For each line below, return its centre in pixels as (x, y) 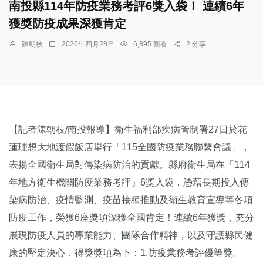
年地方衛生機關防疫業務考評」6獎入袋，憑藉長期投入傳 (129, 183)
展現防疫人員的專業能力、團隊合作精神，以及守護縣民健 (131, 235)
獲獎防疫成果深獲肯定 (68, 24)
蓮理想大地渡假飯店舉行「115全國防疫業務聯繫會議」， (129, 147)
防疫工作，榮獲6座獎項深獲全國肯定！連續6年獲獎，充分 (131, 218)
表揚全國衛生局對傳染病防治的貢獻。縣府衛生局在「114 (129, 165)
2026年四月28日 (88, 44)
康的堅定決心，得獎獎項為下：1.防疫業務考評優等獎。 (125, 253)
